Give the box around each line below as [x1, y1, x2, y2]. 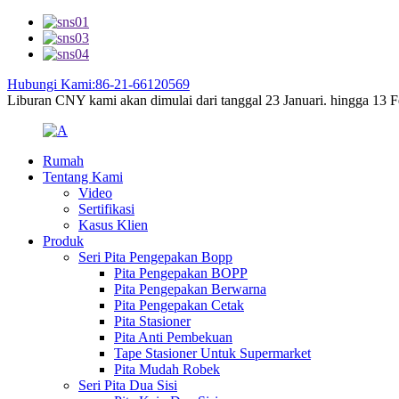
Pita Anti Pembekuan [114, 330, 232, 345]
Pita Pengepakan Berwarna [114, 281, 266, 297]
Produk [43, 233, 84, 248]
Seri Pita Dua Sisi [78, 378, 177, 393]
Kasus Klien [78, 217, 148, 232]
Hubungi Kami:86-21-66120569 [7, 77, 190, 92]
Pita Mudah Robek [114, 362, 220, 377]
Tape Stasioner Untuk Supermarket [114, 346, 311, 361]
